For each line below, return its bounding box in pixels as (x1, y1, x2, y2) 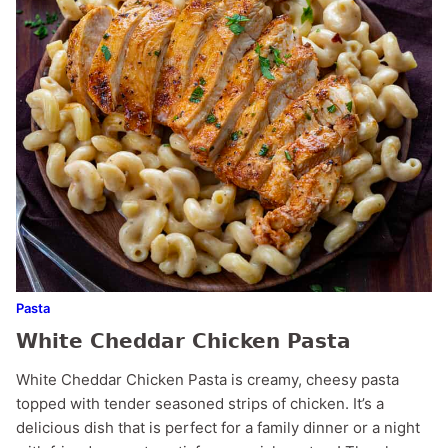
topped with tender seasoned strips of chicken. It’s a (16, 393, 384, 413)
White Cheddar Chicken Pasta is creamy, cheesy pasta (16, 369, 399, 389)
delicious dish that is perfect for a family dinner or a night (16, 417, 420, 437)
